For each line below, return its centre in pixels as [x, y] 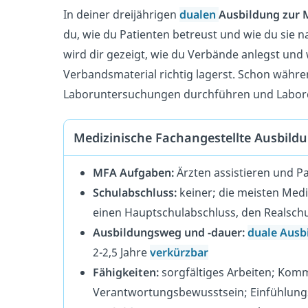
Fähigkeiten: [126, 273]
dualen [199, 14]
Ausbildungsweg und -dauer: [169, 233]
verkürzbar [179, 253]
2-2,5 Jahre [121, 253]
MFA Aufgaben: [133, 173]
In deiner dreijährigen [121, 14]
